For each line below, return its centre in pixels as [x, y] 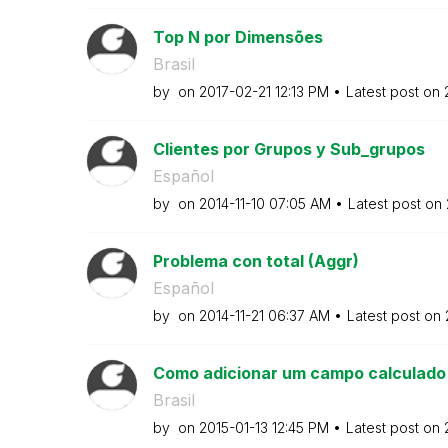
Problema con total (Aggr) [255, 261]
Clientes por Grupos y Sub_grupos [288, 149]
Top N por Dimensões [237, 37]
